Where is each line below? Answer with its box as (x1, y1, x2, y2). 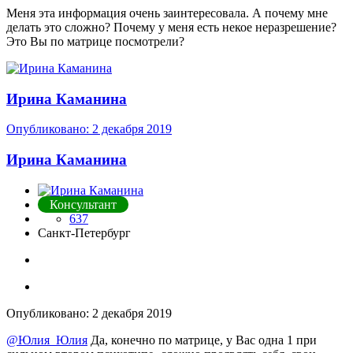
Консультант (50, 197, 117, 211)
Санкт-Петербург (38, 225, 131, 240)
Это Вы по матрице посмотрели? (6, 34, 184, 48)
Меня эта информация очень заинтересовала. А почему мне (6, 6, 328, 20)
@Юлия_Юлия (6, 333, 87, 347)
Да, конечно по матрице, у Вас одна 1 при (87, 333, 317, 347)
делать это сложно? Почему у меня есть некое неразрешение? (6, 20, 336, 34)
